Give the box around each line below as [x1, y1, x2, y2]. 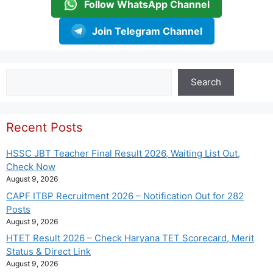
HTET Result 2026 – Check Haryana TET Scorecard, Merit [6, 232, 254, 244]
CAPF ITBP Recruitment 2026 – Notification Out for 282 [6, 190, 244, 202]
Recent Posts [6, 120, 82, 135]
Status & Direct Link [6, 246, 91, 258]
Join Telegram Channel [91, 25, 202, 38]
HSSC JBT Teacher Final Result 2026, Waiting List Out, [6, 147, 240, 160]
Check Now [6, 161, 55, 173]
